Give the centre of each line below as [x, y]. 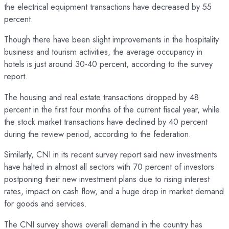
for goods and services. [45, 204]
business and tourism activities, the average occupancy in [103, 52]
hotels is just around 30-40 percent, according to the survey [108, 64]
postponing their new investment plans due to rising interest [107, 179]
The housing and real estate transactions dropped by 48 [101, 97]
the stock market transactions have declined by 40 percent [106, 121]
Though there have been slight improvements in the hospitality [111, 40]
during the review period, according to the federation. [98, 134]
